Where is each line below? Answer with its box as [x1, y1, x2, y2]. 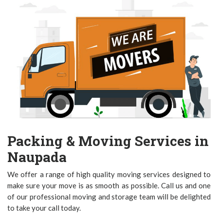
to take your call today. [7, 203, 81, 212]
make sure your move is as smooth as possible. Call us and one [7, 181, 211, 190]
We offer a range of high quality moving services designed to [7, 169, 211, 179]
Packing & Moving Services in [7, 131, 209, 150]
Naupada [7, 147, 67, 166]
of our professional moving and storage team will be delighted [7, 192, 211, 201]
